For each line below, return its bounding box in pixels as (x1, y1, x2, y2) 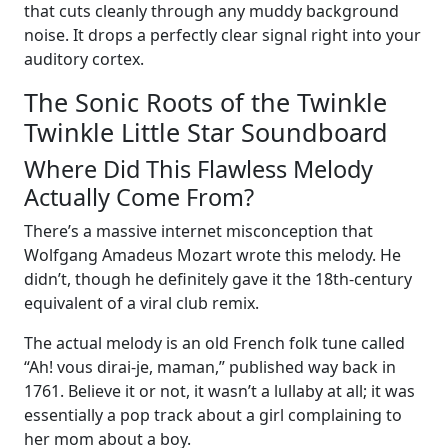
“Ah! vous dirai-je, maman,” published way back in (24, 355, 396, 378)
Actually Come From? (24, 180, 254, 213)
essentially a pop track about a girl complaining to (24, 403, 402, 426)
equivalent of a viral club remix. (24, 291, 259, 314)
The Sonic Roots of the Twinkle (24, 84, 387, 119)
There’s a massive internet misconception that (24, 219, 373, 242)
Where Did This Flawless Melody (24, 152, 373, 185)
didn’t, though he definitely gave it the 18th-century (24, 267, 412, 290)
